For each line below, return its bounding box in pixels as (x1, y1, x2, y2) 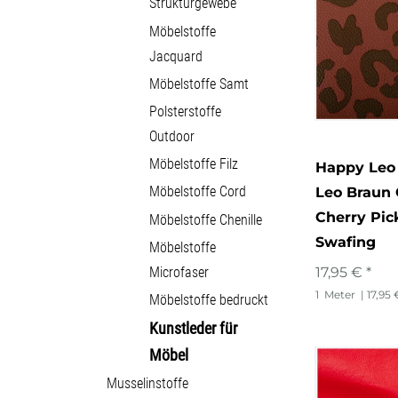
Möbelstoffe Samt (149, 75, 249, 92)
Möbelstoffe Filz (149, 155, 238, 173)
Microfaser (149, 263, 209, 281)
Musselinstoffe (107, 375, 188, 393)
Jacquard (149, 47, 203, 65)
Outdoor (149, 127, 195, 145)
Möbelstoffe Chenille (149, 211, 262, 228)
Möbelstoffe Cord (149, 183, 246, 201)
